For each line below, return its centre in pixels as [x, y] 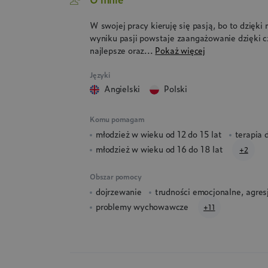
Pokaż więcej [180, 50]
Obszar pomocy [116, 176]
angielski [125, 88]
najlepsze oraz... [123, 50]
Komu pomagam [117, 119]
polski [179, 88]
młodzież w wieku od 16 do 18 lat [159, 148]
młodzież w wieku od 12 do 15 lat [159, 133]
